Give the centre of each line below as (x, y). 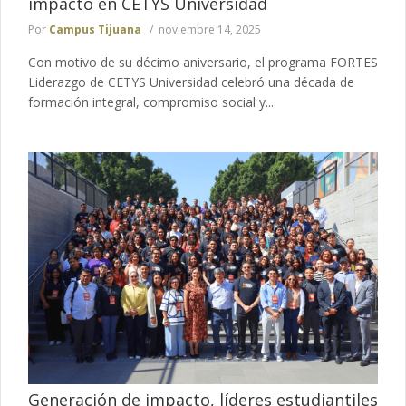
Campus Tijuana (95, 29)
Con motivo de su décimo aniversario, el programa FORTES (203, 62)
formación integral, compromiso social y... (151, 101)
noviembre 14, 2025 (210, 29)
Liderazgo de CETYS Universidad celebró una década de (191, 82)
